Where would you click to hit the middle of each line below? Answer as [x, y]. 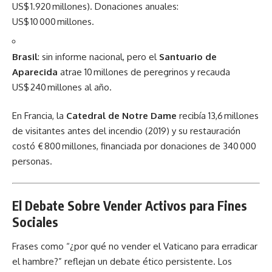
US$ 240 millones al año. [62, 87]
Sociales [35, 222]
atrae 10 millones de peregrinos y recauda [144, 72]
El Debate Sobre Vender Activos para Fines [130, 206]
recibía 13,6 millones [218, 116]
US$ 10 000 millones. [53, 22]
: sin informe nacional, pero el [98, 56]
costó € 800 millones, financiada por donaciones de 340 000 [134, 146]
